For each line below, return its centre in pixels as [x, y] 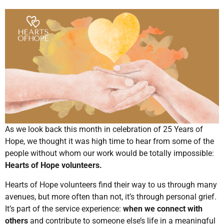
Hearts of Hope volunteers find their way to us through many [111, 184]
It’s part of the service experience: [64, 208]
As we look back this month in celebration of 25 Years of [104, 129]
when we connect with [163, 208]
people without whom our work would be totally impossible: [109, 153]
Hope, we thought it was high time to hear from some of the [109, 141]
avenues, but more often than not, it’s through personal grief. [111, 196]
